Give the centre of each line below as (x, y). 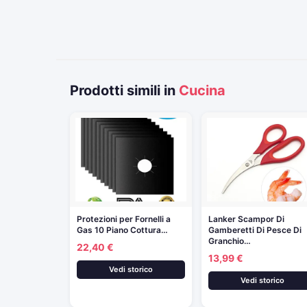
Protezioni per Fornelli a (124, 219)
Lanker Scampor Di (247, 219)
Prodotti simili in (124, 90)
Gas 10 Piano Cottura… (122, 230)
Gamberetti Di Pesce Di (255, 230)
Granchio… (230, 241)
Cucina (202, 90)
